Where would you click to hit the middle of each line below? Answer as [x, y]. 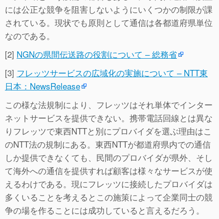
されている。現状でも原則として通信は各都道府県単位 [109, 22]
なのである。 [30, 35]
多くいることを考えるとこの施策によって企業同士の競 [109, 197]
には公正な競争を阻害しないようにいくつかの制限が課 [109, 9]
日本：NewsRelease [43, 86]
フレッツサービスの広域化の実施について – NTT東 [112, 72]
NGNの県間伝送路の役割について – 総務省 [97, 54]
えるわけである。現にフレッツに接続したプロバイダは [109, 183]
